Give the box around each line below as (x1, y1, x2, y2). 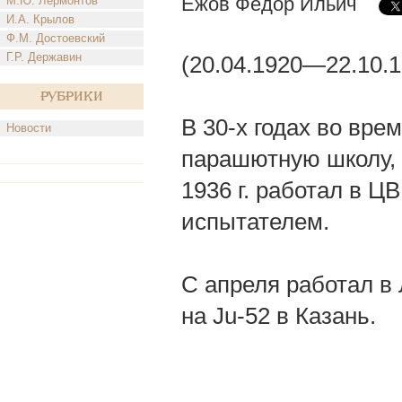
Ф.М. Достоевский (6, 31, 105, 45)
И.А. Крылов (6, 13, 74, 26)
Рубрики (40, 90, 103, 103)
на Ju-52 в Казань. (181, 302, 376, 329)
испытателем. (181, 208, 329, 235)
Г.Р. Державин (6, 50, 82, 64)
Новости (6, 121, 51, 135)
